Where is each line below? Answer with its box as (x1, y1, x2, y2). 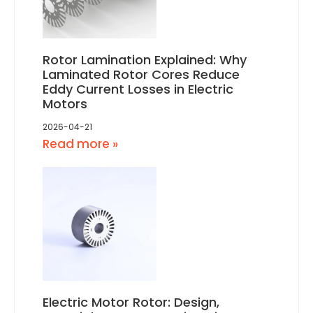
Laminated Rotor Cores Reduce (43, 66, 240, 84)
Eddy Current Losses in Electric (43, 80, 233, 99)
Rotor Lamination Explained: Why (43, 51, 247, 69)
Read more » (43, 136, 118, 153)
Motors (43, 95, 87, 113)
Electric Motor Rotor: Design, (43, 293, 219, 312)
